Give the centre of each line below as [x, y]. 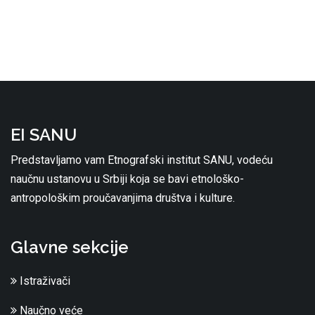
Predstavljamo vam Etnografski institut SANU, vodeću [142, 160]
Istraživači [44, 281]
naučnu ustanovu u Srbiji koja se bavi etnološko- [127, 179]
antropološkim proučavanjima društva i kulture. [123, 198]
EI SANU [44, 135]
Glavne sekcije [70, 247]
